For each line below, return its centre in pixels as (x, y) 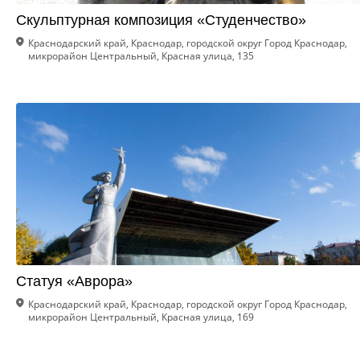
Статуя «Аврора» (74, 281)
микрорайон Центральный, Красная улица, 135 (141, 56)
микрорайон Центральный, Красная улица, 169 (141, 317)
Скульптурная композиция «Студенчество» (161, 20)
